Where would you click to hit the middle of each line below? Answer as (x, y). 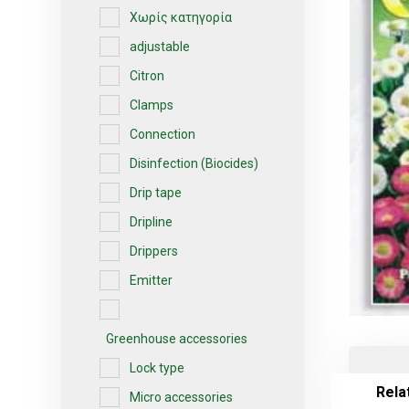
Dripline (152, 221)
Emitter (152, 280)
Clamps (152, 105)
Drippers (154, 251)
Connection (163, 134)
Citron (147, 75)
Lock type (157, 367)
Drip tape (156, 192)
